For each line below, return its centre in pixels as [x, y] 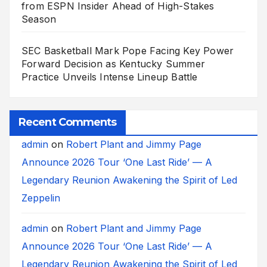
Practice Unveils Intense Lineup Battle [110, 77]
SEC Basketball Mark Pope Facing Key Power [128, 51]
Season [39, 19]
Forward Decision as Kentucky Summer [113, 64]
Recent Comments [68, 122]
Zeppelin [41, 198]
